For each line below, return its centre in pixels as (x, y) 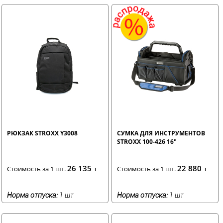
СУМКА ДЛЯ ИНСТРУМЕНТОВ (161, 133)
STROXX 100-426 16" (147, 141)
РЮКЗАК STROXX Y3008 (42, 133)
